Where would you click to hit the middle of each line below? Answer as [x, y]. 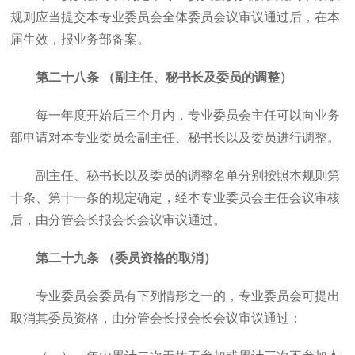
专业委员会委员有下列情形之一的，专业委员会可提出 [188, 296]
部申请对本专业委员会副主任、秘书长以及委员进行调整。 [176, 137]
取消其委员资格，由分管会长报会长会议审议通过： [157, 318]
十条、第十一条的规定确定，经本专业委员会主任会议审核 [176, 198]
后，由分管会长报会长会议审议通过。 [118, 220]
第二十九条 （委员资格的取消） [126, 258]
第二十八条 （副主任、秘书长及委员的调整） [164, 77]
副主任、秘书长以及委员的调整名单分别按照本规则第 [188, 176]
